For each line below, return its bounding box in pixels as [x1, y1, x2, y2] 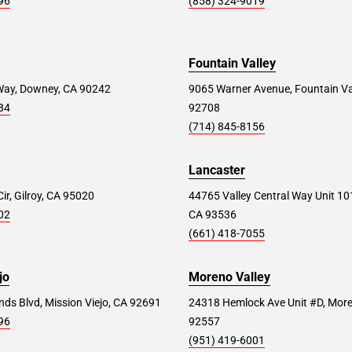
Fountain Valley [189, 56, 276, 71]
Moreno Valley [189, 269, 270, 284]
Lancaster [189, 163, 245, 178]
